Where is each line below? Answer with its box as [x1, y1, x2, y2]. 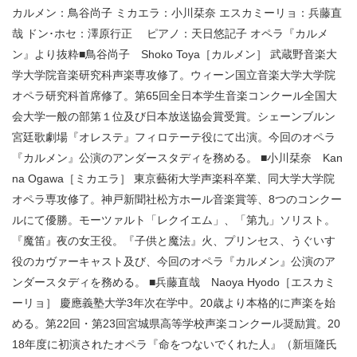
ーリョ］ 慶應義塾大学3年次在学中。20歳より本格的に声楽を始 [12, 296, 335, 310]
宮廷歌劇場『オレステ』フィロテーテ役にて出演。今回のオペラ [12, 131, 335, 144]
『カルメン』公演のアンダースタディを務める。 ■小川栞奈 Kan [12, 151, 343, 165]
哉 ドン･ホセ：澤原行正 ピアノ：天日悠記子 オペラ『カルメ [12, 27, 328, 41]
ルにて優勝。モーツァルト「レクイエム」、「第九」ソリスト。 [12, 214, 335, 227]
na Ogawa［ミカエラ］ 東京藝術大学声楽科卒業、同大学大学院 [12, 172, 335, 186]
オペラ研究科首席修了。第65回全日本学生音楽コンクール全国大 [12, 89, 337, 103]
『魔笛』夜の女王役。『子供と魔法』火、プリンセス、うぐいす [12, 234, 335, 248]
